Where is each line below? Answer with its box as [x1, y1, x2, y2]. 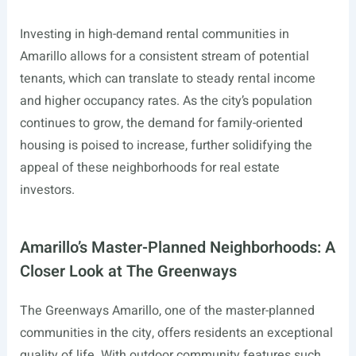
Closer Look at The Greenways [19, 259, 237, 283]
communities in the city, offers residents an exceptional [19, 323, 333, 342]
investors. [19, 180, 75, 199]
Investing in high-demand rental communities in [19, 24, 289, 44]
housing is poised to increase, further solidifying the [19, 135, 312, 155]
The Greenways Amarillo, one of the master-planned [19, 300, 315, 320]
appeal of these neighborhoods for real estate [19, 157, 280, 177]
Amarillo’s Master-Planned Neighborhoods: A [19, 235, 335, 259]
